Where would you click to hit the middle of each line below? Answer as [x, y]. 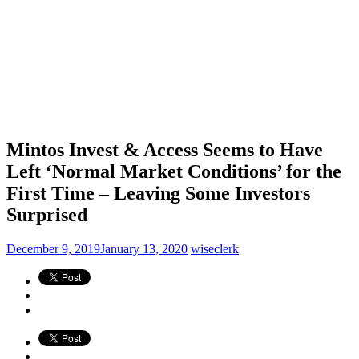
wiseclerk [215, 248]
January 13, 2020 [144, 248]
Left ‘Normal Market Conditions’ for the [174, 171]
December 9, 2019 [53, 248]
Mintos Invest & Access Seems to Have [165, 149]
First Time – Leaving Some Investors [158, 193]
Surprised [47, 214]
